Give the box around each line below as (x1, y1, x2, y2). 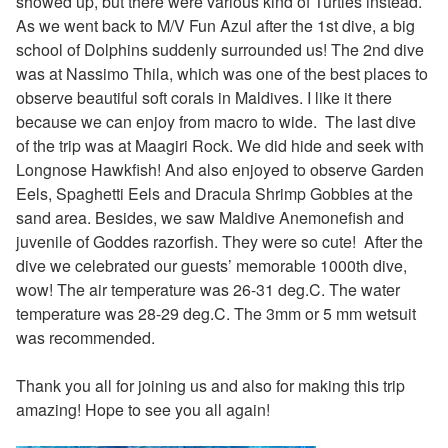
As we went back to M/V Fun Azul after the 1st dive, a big (16, 13, 415, 37)
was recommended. (16, 325, 155, 349)
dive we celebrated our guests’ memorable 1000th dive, (16, 253, 407, 277)
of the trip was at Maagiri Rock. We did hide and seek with (16, 133, 424, 157)
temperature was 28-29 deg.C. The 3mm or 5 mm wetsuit (16, 301, 416, 325)
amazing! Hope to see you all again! (16, 397, 270, 421)
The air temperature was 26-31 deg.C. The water (57, 277, 400, 301)
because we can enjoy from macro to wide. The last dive (16, 109, 416, 133)
